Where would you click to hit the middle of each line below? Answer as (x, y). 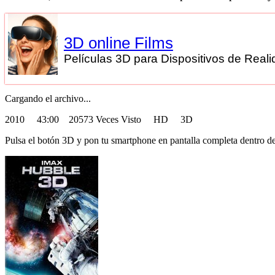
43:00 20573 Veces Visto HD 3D (115, 120)
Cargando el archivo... (48, 99)
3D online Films (118, 43)
